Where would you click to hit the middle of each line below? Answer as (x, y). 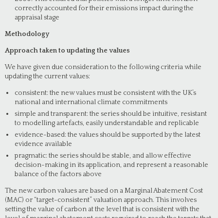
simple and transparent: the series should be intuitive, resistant (111, 114)
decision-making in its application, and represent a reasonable (111, 165)
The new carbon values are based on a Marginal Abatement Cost (104, 191)
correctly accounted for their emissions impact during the (104, 8)
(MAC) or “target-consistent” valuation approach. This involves (101, 200)
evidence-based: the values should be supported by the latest (108, 135)
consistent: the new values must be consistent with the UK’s (105, 93)
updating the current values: (47, 76)
